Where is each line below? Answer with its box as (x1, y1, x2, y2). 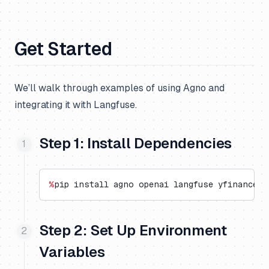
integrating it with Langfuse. (14, 99, 137, 110)
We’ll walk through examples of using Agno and (14, 82, 225, 94)
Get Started (14, 38, 112, 59)
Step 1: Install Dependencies (39, 135, 232, 151)
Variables (39, 244, 105, 260)
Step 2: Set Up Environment (39, 222, 227, 238)
